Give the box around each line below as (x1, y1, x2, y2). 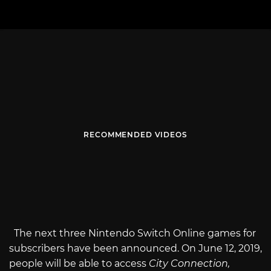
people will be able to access (9, 258, 149, 270)
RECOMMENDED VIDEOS (83, 130, 188, 140)
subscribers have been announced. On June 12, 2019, (9, 243, 262, 255)
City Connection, (149, 258, 230, 270)
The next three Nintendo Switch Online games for (9, 227, 256, 240)
